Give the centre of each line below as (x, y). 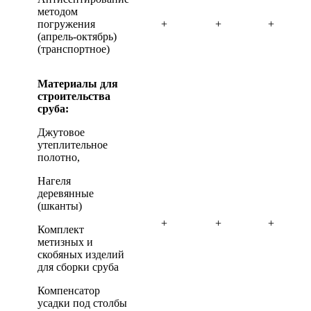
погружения (66, 24)
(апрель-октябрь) (77, 36)
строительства (74, 96)
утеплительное (73, 145)
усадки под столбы (82, 303)
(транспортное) (74, 49)
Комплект (61, 229)
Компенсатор (69, 291)
